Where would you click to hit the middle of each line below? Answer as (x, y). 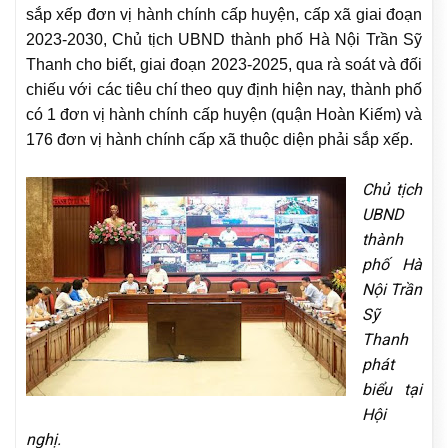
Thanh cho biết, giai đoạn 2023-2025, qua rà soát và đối (224, 64)
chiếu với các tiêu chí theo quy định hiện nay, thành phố (224, 89)
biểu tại (392, 389)
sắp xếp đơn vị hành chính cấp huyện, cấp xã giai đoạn (224, 14)
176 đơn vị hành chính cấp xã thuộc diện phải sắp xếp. (219, 139)
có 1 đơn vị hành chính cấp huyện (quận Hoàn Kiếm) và (224, 114)
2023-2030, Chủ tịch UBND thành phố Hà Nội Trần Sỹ (224, 39)
